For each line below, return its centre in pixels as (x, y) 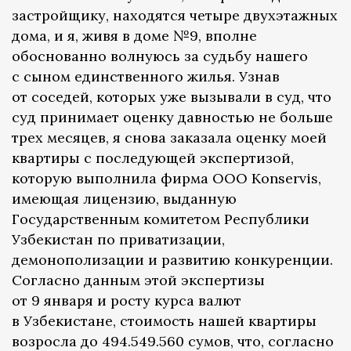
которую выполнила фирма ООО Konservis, (166, 179)
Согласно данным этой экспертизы (138, 280)
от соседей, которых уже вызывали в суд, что (172, 97)
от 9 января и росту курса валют (127, 301)
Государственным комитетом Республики (161, 219)
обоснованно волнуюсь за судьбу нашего (160, 56)
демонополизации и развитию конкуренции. (172, 260)
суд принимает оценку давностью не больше (172, 118)
